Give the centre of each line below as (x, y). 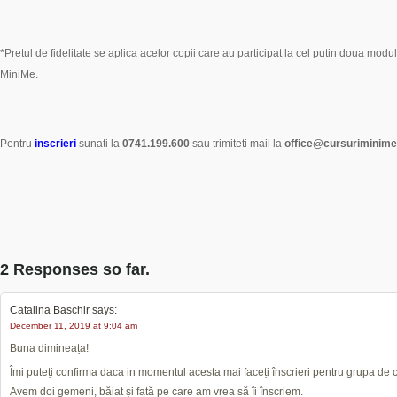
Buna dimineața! (49, 348)
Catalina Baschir (50, 310)
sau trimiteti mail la (237, 144)
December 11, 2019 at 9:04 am (74, 326)
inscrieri (55, 144)
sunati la (99, 144)
